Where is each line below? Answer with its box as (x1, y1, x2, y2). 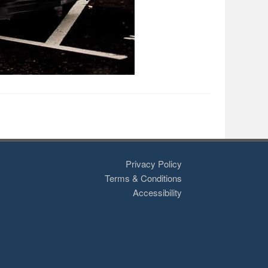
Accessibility (133, 186, 182, 199)
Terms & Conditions (105, 172, 182, 184)
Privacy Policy (126, 157, 182, 170)
